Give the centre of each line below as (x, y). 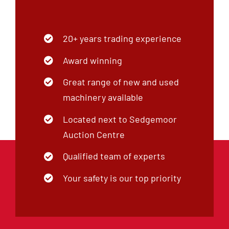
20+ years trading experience (122, 13)
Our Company (47, 218)
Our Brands (144, 218)
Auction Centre (94, 109)
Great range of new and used (121, 56)
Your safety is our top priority (122, 152)
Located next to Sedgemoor (120, 93)
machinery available (103, 72)
